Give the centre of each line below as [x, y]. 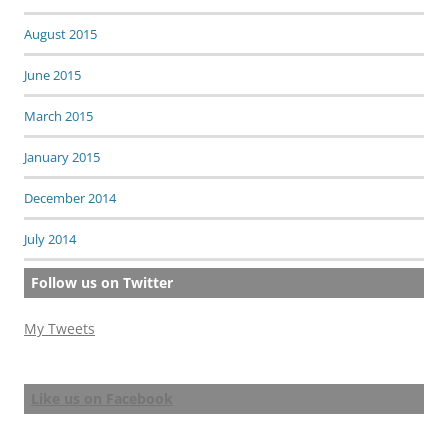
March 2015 [58, 116]
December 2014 [70, 198]
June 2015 [52, 75]
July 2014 [50, 239]
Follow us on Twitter [102, 282]
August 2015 [60, 34]
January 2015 [62, 157]
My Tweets [59, 328]
